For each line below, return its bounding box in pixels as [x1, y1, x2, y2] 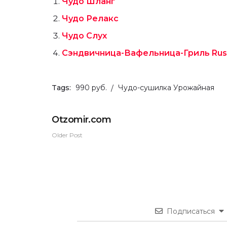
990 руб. [75, 83, 107, 92]
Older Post [52, 131, 83, 139]
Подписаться [166, 207, 215, 216]
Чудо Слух [62, 31, 107, 41]
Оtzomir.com [52, 114, 111, 126]
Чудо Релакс [62, 14, 119, 23]
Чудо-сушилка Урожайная [118, 83, 214, 92]
